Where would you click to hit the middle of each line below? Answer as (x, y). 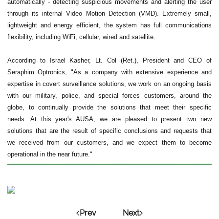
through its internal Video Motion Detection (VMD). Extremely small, (109, 14)
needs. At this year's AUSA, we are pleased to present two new (109, 119)
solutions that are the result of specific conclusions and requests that (109, 131)
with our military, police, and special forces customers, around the (109, 96)
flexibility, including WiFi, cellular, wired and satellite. (81, 37)
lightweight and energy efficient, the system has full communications (109, 25)
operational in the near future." (50, 154)
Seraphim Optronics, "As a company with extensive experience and (109, 72)
